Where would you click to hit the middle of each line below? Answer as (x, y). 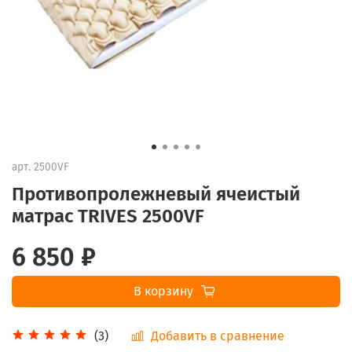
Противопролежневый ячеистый (156, 194)
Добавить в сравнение (218, 335)
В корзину (163, 291)
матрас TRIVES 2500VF (108, 216)
